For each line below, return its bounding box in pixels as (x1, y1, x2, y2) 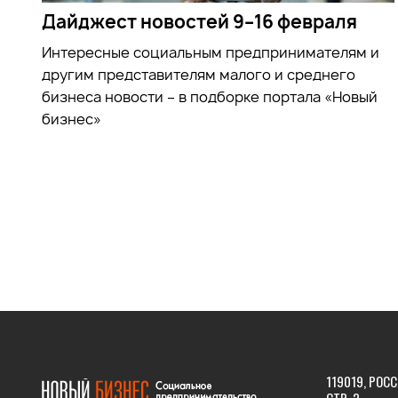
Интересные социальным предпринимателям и (42, 42, 379, 62)
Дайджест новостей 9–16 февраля (42, 9, 357, 34)
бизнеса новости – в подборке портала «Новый (42, 86, 378, 107)
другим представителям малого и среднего (42, 64, 355, 84)
